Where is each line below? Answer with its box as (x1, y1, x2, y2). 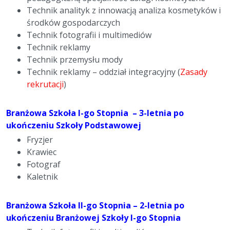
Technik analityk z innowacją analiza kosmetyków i (27, 5, 221, 16)
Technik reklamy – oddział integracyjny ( (27, 66, 180, 78)
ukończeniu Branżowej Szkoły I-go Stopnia (6, 212, 181, 224)
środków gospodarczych (27, 17, 120, 29)
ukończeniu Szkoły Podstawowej (6, 120, 141, 131)
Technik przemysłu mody (27, 54, 123, 66)
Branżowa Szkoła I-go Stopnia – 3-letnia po (6, 107, 184, 119)
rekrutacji (27, 79, 64, 90)
